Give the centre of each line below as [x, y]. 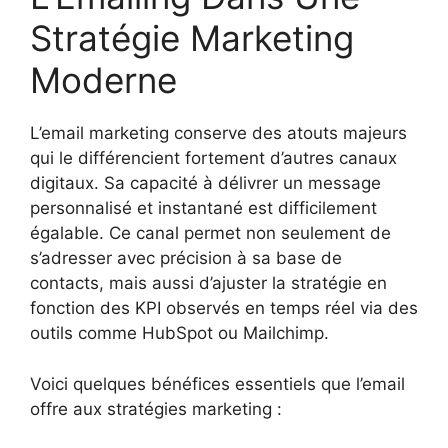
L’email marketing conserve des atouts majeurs [218, 133]
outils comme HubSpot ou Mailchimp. [179, 333]
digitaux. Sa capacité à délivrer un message [205, 183]
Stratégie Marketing [192, 38]
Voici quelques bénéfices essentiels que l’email [217, 383]
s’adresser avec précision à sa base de [186, 258]
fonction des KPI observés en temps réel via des [224, 308]
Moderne [103, 80]
